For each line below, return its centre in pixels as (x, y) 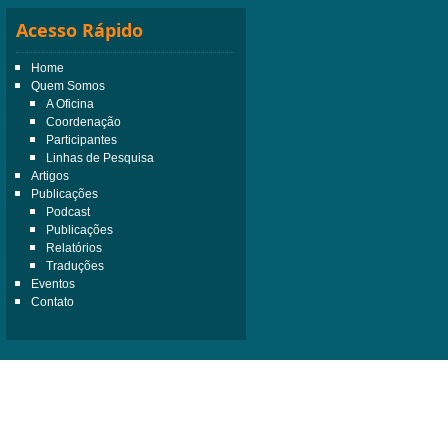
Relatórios (74, 247)
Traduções (75, 265)
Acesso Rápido (79, 29)
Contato (52, 301)
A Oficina (70, 103)
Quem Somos (68, 85)
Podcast (68, 211)
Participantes (81, 139)
